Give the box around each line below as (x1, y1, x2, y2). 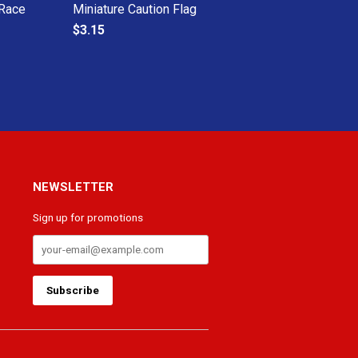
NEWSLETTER (33, 180, 113, 194)
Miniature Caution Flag (73, 2, 197, 17)
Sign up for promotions (33, 211, 143, 224)
